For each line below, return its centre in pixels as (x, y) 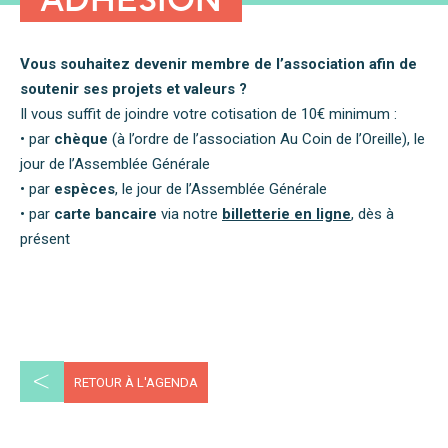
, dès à (372, 214)
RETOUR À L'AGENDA (136, 382)
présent (45, 239)
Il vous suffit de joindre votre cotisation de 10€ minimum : (208, 114)
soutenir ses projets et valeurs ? (133, 89)
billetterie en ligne (286, 214)
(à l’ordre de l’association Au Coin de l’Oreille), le (268, 139)
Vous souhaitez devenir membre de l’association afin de (218, 64)
